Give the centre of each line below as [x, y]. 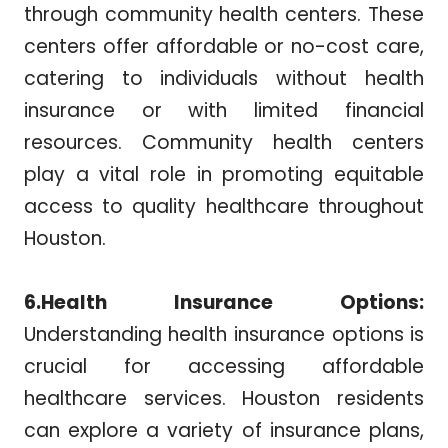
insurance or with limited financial [224, 111]
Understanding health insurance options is [224, 335]
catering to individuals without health [224, 79]
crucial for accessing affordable [224, 367]
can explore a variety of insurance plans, [224, 431]
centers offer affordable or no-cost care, [224, 47]
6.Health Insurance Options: [224, 303]
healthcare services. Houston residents [224, 399]
